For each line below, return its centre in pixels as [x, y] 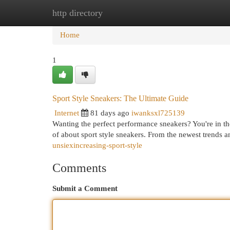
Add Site [188, 13]
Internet [67, 113]
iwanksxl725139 [158, 113]
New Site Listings [131, 13]
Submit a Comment [85, 188]
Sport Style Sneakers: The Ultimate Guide [120, 98]
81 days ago [110, 113]
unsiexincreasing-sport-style [97, 145]
